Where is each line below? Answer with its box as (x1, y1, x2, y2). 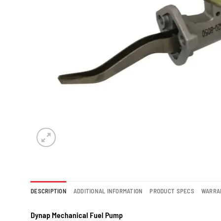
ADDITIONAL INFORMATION (73, 186, 143, 195)
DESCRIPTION (31, 186, 67, 195)
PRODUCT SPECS (149, 186, 194, 195)
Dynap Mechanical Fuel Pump (31, 210, 123, 220)
